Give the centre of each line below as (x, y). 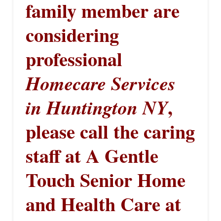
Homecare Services (100, 83)
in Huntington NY (96, 107)
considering (72, 34)
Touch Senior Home (105, 179)
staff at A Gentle (92, 155)
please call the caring (110, 131)
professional (74, 58)
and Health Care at (103, 203)
